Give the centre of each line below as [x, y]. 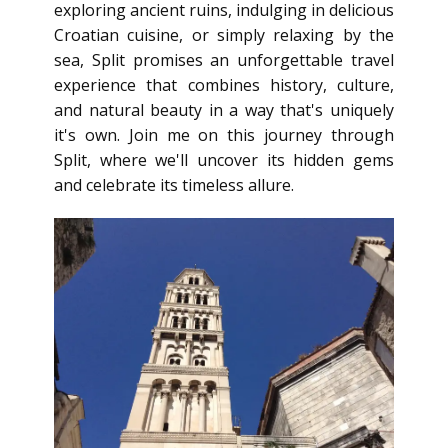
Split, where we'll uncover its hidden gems [224, 160]
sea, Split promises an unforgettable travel [224, 60]
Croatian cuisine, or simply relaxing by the [224, 35]
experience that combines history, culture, [224, 85]
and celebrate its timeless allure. [174, 185]
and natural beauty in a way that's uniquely [224, 110]
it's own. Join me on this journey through [224, 135]
